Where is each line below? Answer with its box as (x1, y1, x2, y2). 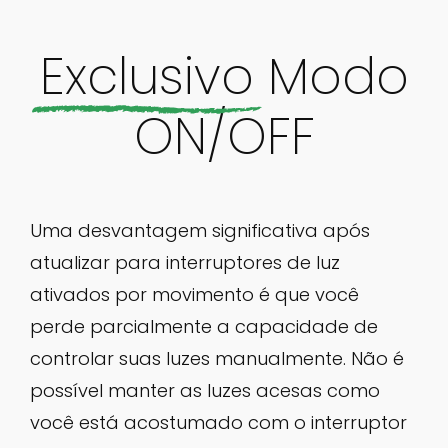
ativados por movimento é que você (30, 281, 359, 307)
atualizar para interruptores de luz (30, 249, 340, 275)
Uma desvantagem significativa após (30, 217, 370, 243)
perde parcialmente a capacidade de (30, 313, 378, 339)
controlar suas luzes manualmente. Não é (30, 345, 404, 371)
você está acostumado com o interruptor (30, 409, 407, 435)
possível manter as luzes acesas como (30, 377, 380, 403)
